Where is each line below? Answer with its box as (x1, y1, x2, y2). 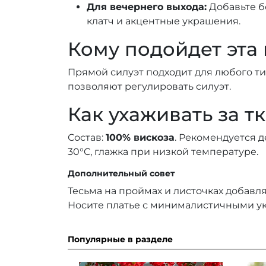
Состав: (68, 132, 106, 144)
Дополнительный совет (68, 168, 175, 179)
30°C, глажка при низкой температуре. (68, 146, 258, 158)
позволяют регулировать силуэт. (68, 81, 231, 93)
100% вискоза (106, 132, 175, 144)
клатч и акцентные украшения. (87, 15, 240, 27)
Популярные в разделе (68, 234, 173, 245)
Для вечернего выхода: (87, 1, 207, 13)
